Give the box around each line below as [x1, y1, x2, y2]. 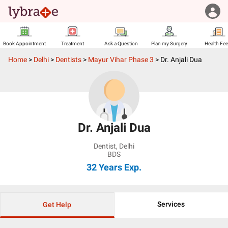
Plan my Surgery [151, 41, 187, 46]
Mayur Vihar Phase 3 [88, 55, 154, 64]
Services [157, 200, 185, 208]
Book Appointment [3, 41, 46, 46]
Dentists [55, 55, 81, 64]
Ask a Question [104, 41, 138, 46]
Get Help [43, 201, 72, 209]
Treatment [61, 41, 84, 46]
